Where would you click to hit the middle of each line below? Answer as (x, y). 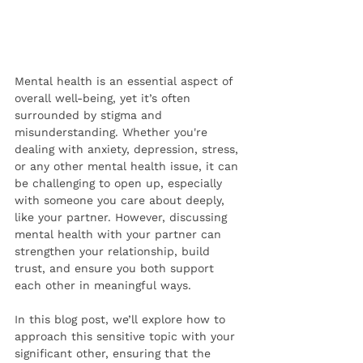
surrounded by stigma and (90, 115)
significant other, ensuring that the (115, 354)
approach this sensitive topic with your (127, 337)
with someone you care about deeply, (122, 201)
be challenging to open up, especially (120, 184)
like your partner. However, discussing (123, 218)
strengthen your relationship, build (114, 252)
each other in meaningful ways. (103, 286)
